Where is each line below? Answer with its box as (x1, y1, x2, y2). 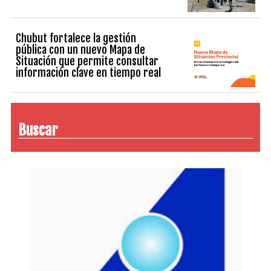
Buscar (18, 120, 58, 139)
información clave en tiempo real (16, 66, 162, 80)
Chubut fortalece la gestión (16, 31, 137, 45)
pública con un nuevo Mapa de (16, 43, 146, 57)
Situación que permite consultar (16, 54, 159, 68)
